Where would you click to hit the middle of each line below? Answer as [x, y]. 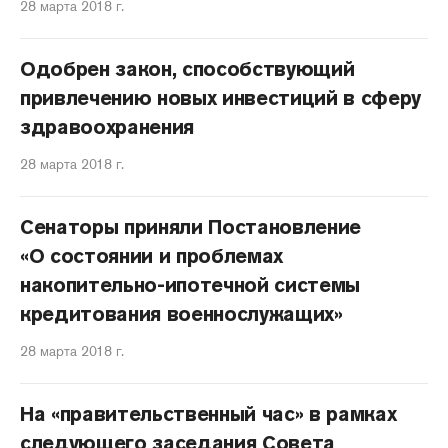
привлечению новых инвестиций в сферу [221, 98]
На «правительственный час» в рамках [208, 414]
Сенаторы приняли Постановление [191, 227]
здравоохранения [107, 127]
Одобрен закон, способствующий [187, 69]
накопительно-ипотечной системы [190, 285]
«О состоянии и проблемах [152, 256]
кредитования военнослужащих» [181, 314]
